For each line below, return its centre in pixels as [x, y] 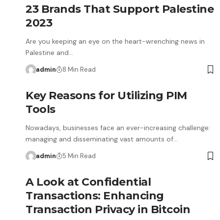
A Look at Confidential [88, 182]
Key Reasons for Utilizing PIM [106, 96]
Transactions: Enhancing [95, 196]
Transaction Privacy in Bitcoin [108, 209]
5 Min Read [79, 156]
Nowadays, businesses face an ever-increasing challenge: [118, 128]
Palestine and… [49, 53]
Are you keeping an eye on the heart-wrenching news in [115, 41]
